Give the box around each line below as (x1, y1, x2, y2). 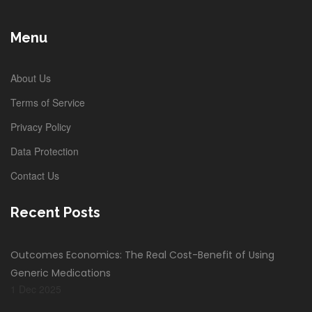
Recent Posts (10, 204, 100, 221)
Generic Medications (10, 266, 111, 281)
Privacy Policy (10, 120, 71, 134)
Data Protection (10, 144, 79, 159)
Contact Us (10, 169, 59, 183)
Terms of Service (10, 95, 85, 110)
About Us (10, 71, 51, 86)
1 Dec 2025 (10, 282, 61, 297)
